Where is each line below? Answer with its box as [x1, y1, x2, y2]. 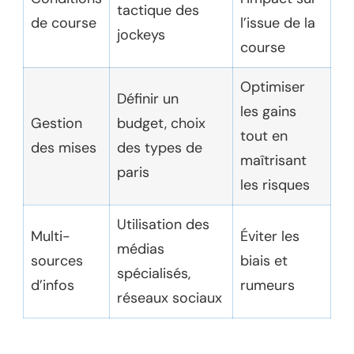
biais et [240, 250, 288, 270]
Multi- [31, 226, 70, 246]
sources [31, 250, 83, 270]
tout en [240, 126, 288, 145]
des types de [117, 137, 202, 157]
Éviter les [240, 226, 299, 246]
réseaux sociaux [117, 288, 222, 307]
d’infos [31, 275, 74, 295]
